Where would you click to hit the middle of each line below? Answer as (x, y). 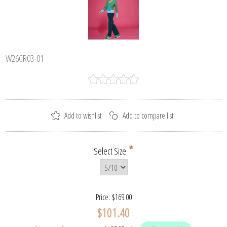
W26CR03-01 (25, 58)
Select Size (111, 151)
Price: (103, 197)
